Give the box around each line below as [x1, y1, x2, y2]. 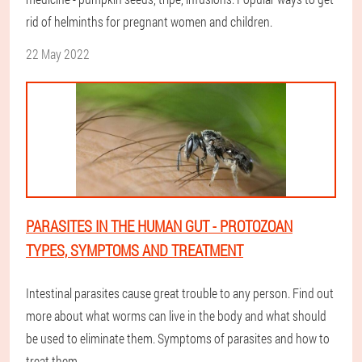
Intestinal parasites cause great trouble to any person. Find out [26, 284, 334, 301]
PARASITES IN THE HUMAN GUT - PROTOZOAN [26, 216, 293, 236]
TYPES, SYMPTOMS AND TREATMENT [26, 240, 243, 260]
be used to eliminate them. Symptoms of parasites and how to [26, 330, 330, 347]
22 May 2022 [26, 45, 90, 62]
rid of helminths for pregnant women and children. [26, 13, 272, 30]
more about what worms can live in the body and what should [26, 307, 326, 324]
